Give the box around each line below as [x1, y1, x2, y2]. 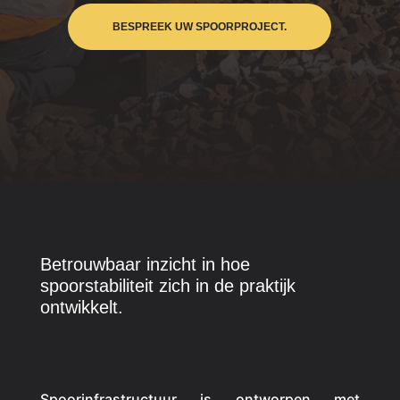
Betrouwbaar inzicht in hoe [39, 254, 250, 274]
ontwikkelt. [39, 297, 123, 317]
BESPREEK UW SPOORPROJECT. [112, 21, 287, 33]
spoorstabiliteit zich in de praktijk [39, 276, 296, 296]
